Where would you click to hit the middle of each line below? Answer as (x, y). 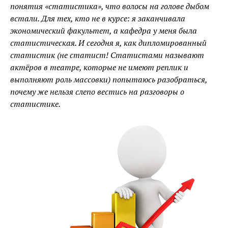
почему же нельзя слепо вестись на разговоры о (97, 91)
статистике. (35, 104)
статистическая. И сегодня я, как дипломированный (108, 42)
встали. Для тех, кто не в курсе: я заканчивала (98, 18)
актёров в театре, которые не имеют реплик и (99, 67)
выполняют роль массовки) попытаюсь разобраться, (109, 79)
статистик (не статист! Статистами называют (107, 55)
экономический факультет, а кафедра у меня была (104, 30)
